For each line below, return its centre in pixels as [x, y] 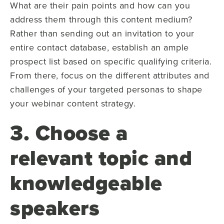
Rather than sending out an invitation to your [102, 33]
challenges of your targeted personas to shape [106, 89]
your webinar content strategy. [73, 103]
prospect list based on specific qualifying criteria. [111, 61]
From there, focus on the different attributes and [110, 75]
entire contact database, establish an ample [99, 47]
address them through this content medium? [101, 19]
